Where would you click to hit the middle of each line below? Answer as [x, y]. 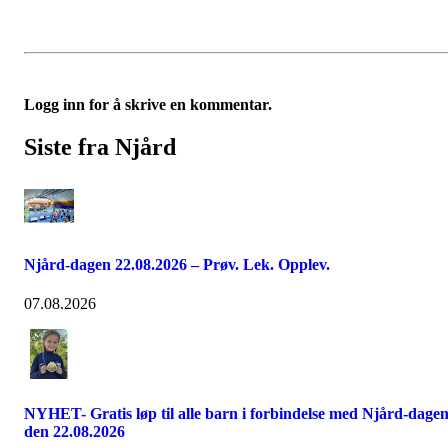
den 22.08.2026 [74, 431]
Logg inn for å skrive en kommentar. [148, 104]
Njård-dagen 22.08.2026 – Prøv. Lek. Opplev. [177, 265]
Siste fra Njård [100, 146]
